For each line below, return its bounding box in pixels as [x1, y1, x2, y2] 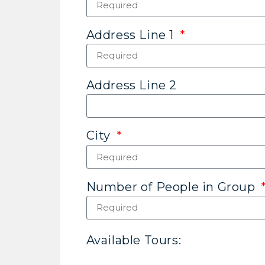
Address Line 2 [86, 77, 177, 92]
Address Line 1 [86, 27, 177, 42]
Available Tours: [86, 232, 182, 247]
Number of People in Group [86, 179, 259, 194]
